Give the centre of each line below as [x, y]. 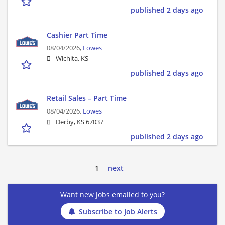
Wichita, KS [72, 59]
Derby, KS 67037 [80, 122]
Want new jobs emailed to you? [113, 195]
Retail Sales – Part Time [87, 98]
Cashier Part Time [77, 35]
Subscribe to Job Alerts [118, 211]
